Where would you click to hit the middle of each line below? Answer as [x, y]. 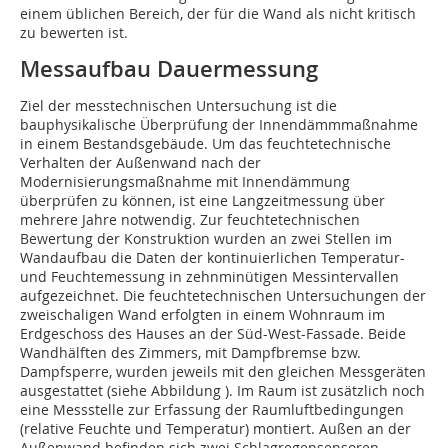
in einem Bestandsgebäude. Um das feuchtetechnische [205, 144]
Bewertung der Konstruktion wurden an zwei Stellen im [206, 239]
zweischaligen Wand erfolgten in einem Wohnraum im [202, 315]
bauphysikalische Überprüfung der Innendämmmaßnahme [219, 125]
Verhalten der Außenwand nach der [140, 163]
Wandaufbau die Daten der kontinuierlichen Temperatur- [212, 258]
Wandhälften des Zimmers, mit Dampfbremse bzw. [190, 353]
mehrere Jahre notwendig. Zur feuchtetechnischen [190, 220]
